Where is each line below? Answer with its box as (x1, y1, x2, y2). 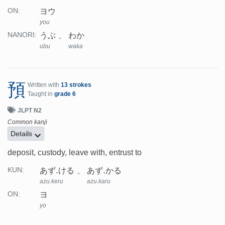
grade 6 (54, 90, 76, 98)
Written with (28, 81, 61, 89)
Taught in (28, 90, 54, 98)
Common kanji (8, 119, 47, 126)
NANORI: (8, 31, 37, 39)
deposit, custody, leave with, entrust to (8, 148, 142, 157)
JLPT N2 (18, 107, 42, 115)
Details (11, 130, 34, 138)
